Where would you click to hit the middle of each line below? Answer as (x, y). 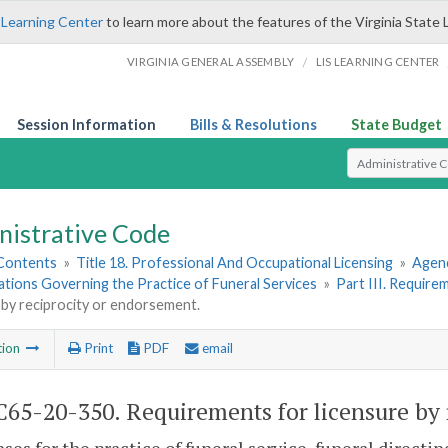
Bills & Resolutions (253, 124)
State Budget (396, 124)
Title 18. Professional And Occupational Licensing (235, 263)
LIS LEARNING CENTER (377, 61)
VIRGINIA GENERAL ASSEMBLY (211, 61)
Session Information (86, 124)
